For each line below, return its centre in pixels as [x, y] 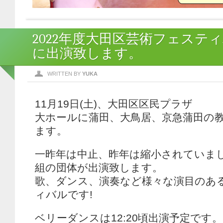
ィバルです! [64, 194]
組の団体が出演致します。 [99, 167]
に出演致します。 [87, 53]
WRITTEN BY [65, 74]
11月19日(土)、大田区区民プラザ [114, 104]
